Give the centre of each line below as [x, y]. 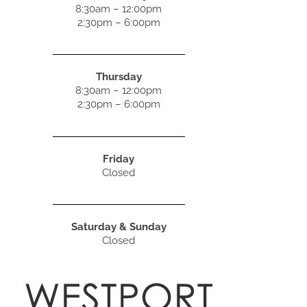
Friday [119, 159]
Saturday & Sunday [119, 226]
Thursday [119, 77]
